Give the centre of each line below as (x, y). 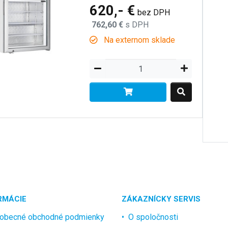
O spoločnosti (153, 217)
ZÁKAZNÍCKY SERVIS (161, 199)
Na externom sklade (139, 40)
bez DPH (154, 12)
